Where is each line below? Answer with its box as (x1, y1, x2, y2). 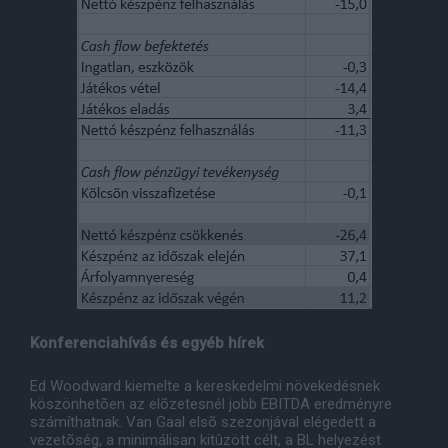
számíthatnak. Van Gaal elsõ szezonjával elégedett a (30, 413, 376, 432)
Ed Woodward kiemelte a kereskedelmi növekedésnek (30, 377, 380, 396)
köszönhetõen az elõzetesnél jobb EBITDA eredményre (30, 395, 392, 414)
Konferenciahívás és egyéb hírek (30, 334, 268, 353)
